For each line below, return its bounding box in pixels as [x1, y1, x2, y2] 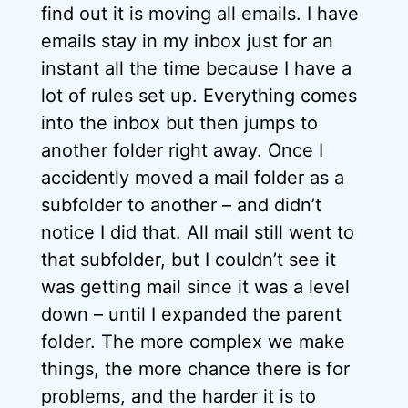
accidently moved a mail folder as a [41, 167, 344, 189]
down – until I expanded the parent [41, 303, 342, 325]
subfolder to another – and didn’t [41, 194, 321, 216]
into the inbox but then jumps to [41, 112, 318, 134]
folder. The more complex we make [41, 331, 345, 352]
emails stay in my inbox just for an [41, 30, 333, 52]
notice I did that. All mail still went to [41, 221, 354, 243]
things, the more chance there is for [41, 358, 350, 380]
